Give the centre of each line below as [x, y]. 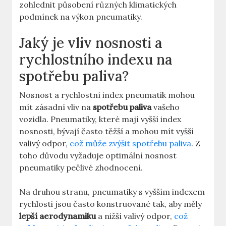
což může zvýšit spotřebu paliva [131, 144]
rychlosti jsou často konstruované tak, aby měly [111, 204]
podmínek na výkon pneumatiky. [81, 17]
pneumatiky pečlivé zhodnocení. [81, 168]
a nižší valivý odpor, [135, 216]
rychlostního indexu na [96, 60]
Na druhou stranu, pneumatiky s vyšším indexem [112, 192]
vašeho [166, 107]
